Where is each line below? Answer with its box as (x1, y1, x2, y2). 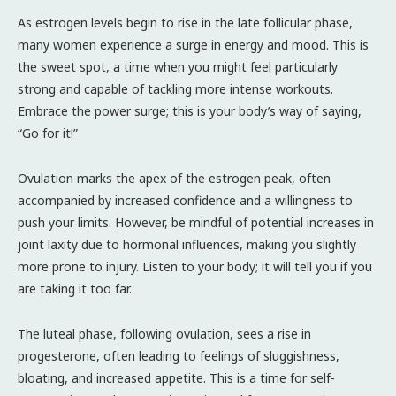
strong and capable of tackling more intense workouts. (18, 80, 333, 97)
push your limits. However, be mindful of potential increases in (18, 213, 374, 231)
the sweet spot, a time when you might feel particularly (18, 57, 338, 75)
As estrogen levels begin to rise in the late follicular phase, (18, 13, 353, 31)
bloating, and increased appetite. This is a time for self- (18, 369, 335, 386)
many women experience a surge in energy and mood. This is (18, 35, 369, 53)
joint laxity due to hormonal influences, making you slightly (18, 235, 356, 253)
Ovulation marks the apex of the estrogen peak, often (18, 169, 331, 187)
